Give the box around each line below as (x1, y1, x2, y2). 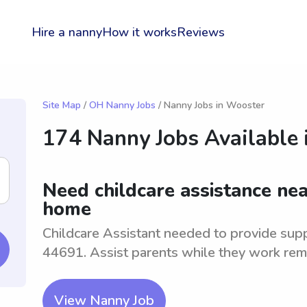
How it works (102, 24, 177, 40)
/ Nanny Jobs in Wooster (156, 99, 265, 112)
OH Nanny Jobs (89, 99, 156, 112)
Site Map (42, 99, 81, 112)
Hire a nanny (32, 24, 102, 40)
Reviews (177, 24, 225, 40)
